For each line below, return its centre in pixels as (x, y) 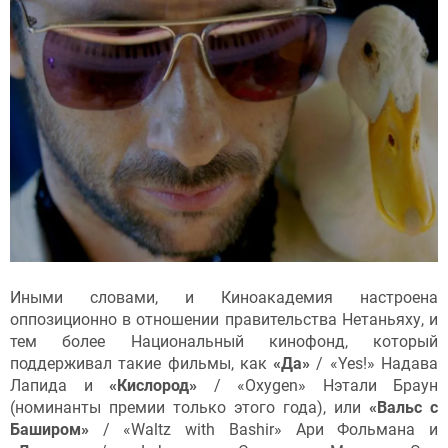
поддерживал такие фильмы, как (142, 364)
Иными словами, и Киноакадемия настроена (224, 298)
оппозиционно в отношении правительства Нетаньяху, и (224, 320)
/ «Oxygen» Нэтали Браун (317, 386)
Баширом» (49, 430)
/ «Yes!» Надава (374, 364)
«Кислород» (153, 386)
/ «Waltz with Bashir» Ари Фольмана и (263, 430)
